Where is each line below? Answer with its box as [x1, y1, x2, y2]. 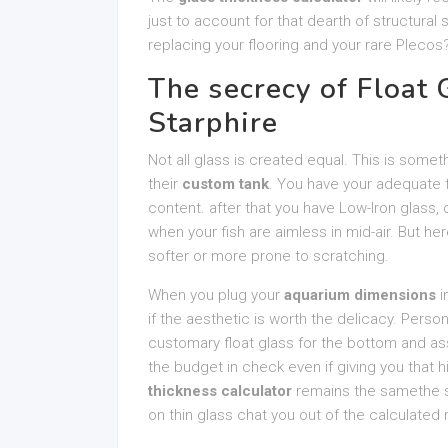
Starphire [148, 104, 278, 142]
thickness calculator [148, 382, 292, 400]
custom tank [182, 175, 269, 193]
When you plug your [148, 286, 284, 304]
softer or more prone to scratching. [148, 247, 389, 265]
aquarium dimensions [284, 286, 436, 304]
